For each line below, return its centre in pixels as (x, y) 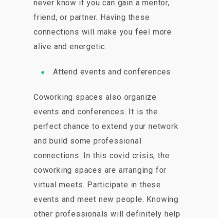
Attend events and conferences (112, 72)
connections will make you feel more (103, 32)
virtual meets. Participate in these (98, 185)
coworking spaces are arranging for (100, 170)
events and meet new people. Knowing (106, 200)
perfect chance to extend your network (106, 127)
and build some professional (88, 141)
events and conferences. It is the (96, 112)
